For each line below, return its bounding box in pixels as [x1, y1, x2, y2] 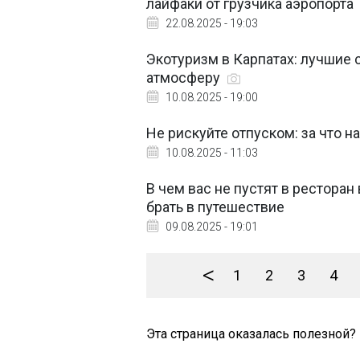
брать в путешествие [146, 198, 284, 215]
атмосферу [146, 69, 223, 86]
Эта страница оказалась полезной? [146, 326, 356, 342]
